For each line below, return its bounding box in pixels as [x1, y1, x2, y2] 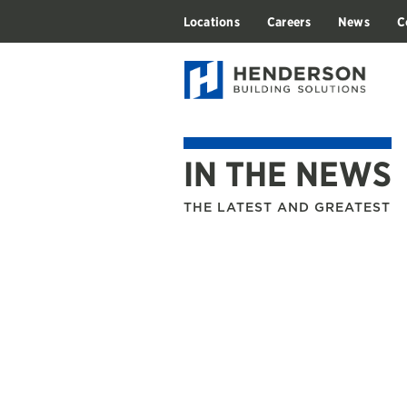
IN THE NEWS [183, 154, 392, 194]
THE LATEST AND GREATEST [183, 200, 391, 214]
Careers [266, 14, 311, 29]
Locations [183, 14, 240, 29]
